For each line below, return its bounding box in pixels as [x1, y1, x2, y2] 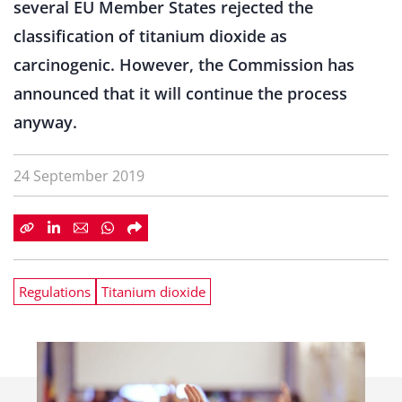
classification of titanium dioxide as [13, 25, 287, 47]
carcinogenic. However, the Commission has [13, 54, 354, 75]
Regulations [19, 283, 91, 301]
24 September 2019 [13, 166, 144, 186]
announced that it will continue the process [13, 83, 347, 104]
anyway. [13, 111, 77, 133]
